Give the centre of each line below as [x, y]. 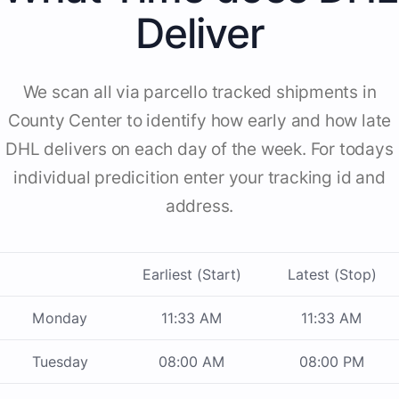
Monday [60, 318]
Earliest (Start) [192, 275]
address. [199, 207]
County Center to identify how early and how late [199, 121]
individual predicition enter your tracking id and [199, 178]
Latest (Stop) [332, 275]
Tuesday [60, 362]
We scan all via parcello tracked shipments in [199, 93]
